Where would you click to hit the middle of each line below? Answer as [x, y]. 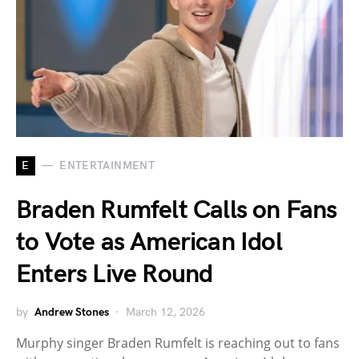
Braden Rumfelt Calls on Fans [177, 210]
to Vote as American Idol [149, 242]
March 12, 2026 [165, 312]
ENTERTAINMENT [107, 166]
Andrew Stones [72, 312]
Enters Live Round [115, 274]
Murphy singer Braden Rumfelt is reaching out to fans [178, 343]
